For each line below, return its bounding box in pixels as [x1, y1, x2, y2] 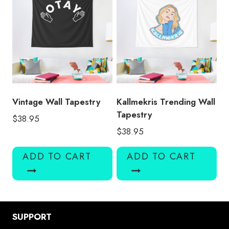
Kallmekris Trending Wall [117, 96, 215, 108]
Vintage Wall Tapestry [12, 96, 100, 108]
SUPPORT [12, 210, 52, 223]
